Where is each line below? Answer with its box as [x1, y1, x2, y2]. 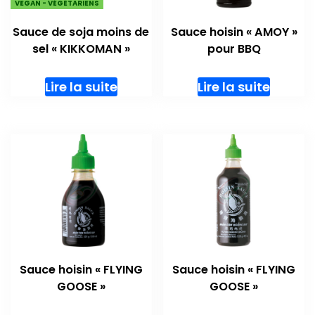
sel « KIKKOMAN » [32, 41, 130, 58]
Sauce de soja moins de [13, 24, 150, 41]
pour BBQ [207, 41, 261, 58]
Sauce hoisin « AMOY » [170, 24, 297, 41]
